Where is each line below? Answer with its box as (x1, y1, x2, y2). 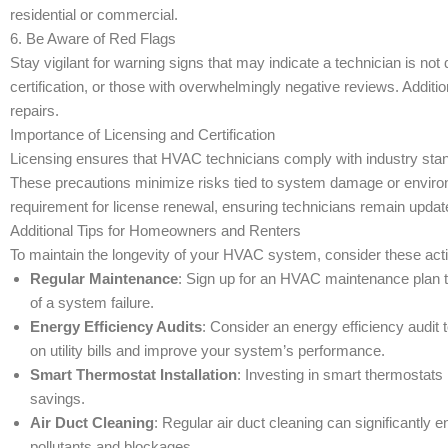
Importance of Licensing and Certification (10, 126, 275, 143)
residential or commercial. (10, 6, 178, 23)
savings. (30, 390, 85, 407)
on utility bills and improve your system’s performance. (30, 342, 385, 359)
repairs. (10, 102, 59, 119)
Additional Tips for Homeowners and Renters (10, 222, 301, 239)
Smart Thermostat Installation (30, 366, 237, 383)
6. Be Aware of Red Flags (10, 30, 176, 47)
